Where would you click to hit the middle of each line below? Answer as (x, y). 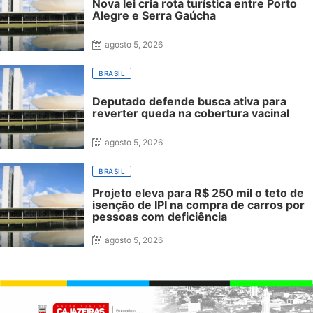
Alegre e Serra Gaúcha (154, 15)
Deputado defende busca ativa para (189, 101)
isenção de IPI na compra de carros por (198, 205)
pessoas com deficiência (160, 217)
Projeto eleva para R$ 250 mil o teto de (198, 193)
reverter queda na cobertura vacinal (191, 113)
